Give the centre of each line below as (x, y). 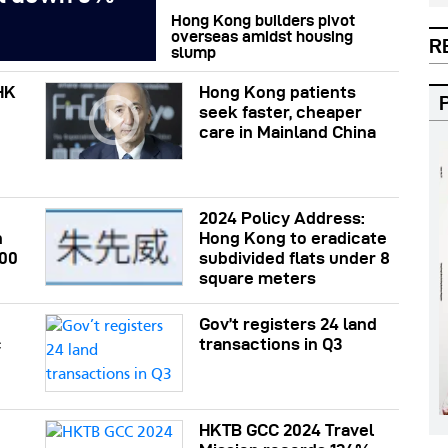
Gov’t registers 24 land (288, 323)
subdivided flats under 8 (295, 257)
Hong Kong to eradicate (293, 237)
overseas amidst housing (261, 36)
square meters (258, 277)
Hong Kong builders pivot (262, 20)
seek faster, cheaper (281, 111)
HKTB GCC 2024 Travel (287, 429)
